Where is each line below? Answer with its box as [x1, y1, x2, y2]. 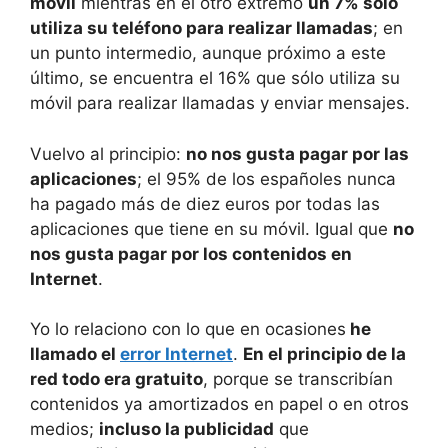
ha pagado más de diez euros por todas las [30, 193, 380, 214]
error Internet [120, 344, 233, 365]
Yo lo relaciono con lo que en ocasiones [30, 319, 346, 340]
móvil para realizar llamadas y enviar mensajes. [30, 93, 410, 114]
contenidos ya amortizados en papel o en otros [30, 394, 409, 415]
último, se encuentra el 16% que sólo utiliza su [30, 68, 400, 89]
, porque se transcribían [203, 369, 393, 390]
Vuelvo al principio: [30, 143, 186, 164]
